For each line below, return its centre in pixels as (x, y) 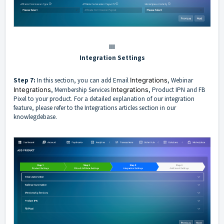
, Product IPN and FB (177, 89)
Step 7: (25, 80)
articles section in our (146, 107)
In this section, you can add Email (83, 80)
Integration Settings (112, 57)
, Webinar (180, 80)
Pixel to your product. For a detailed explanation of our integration (104, 98)
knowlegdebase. (36, 116)
